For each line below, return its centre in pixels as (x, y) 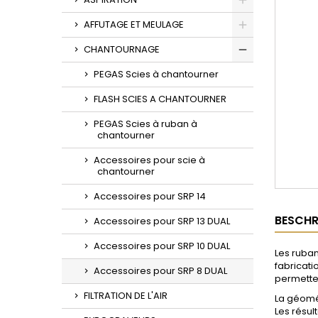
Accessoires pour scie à (149, 160)
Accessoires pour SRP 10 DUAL (162, 246)
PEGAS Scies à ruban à (146, 124)
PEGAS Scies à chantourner (156, 74)
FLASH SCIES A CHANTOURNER (160, 99)
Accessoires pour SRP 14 (150, 196)
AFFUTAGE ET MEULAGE (134, 24)
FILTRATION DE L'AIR (126, 296)
